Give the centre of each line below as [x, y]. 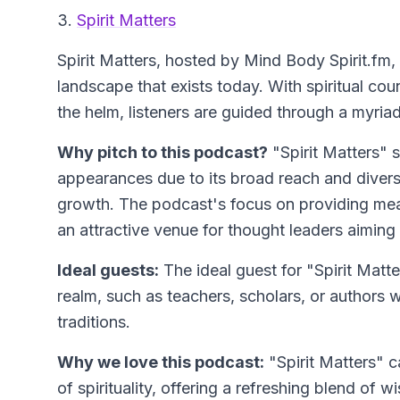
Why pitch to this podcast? [162, 153]
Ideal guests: [108, 271]
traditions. [94, 322]
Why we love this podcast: [161, 362]
